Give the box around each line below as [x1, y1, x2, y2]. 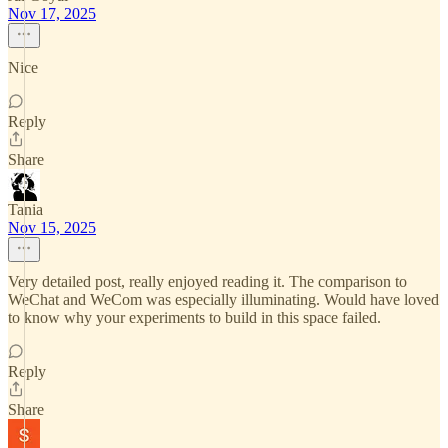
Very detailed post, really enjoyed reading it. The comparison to [8, 273, 407, 290]
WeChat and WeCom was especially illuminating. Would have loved [8, 291, 439, 308]
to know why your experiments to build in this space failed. [8, 309, 381, 326]
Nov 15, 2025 [8, 219, 96, 236]
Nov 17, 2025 [8, 5, 96, 22]
